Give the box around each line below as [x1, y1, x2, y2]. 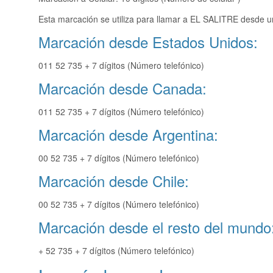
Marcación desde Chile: [38, 170, 189, 192]
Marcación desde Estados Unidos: [38, 31, 258, 53]
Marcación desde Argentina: [38, 124, 218, 146]
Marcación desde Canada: [38, 77, 207, 99]
